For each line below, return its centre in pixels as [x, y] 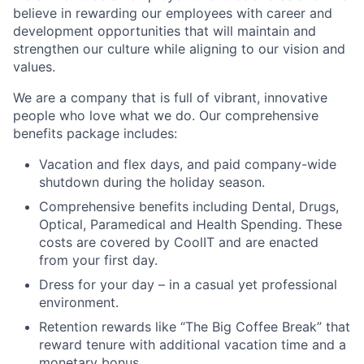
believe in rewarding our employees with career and [173, 13]
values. [34, 67]
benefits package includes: [95, 134]
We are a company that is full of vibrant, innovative [170, 98]
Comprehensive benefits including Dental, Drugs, [189, 207]
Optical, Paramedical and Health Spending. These [191, 225]
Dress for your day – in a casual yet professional [188, 285]
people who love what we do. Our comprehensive [166, 116]
